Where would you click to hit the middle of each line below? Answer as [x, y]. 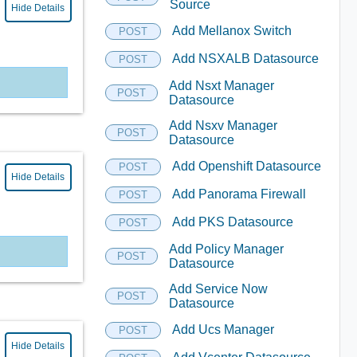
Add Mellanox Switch [231, 31]
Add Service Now [219, 288]
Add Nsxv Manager [223, 125]
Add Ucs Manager [223, 330]
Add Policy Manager [226, 249]
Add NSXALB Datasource [245, 59]
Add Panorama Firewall [239, 194]
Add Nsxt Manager [221, 85]
